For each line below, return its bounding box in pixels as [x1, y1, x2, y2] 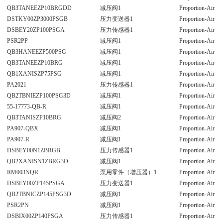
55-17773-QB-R [6, 103, 46, 110]
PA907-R [6, 136, 29, 143]
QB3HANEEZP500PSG [6, 48, 66, 55]
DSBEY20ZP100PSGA [6, 26, 65, 33]
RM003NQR [6, 169, 38, 176]
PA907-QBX [6, 125, 38, 132]
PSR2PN [6, 202, 29, 209]
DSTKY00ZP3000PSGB [6, 15, 68, 22]
